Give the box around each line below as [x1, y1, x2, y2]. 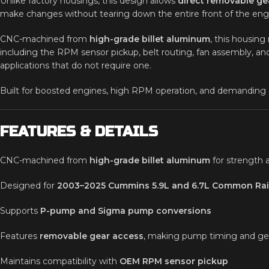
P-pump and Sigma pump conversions [40, 205, 211, 216]
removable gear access [40, 231, 144, 241]
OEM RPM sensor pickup [119, 256, 228, 267]
